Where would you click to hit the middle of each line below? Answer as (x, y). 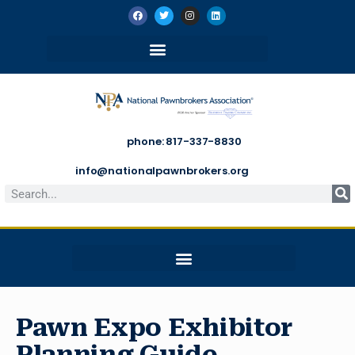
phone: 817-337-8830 (184, 141)
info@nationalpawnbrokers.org (162, 171)
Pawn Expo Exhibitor (155, 328)
